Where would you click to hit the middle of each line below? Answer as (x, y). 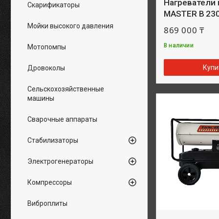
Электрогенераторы (60, 161)
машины (41, 98)
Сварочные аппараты (62, 119)
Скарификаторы (54, 5)
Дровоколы (46, 68)
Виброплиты (47, 203)
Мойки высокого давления (70, 26)
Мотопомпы (47, 47)
